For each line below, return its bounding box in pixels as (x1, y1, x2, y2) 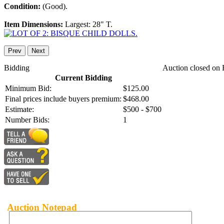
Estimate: (5, 105, 34, 114)
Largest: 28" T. (65, 20, 112, 29)
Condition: (4, 2, 42, 11)
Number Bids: (5, 115, 49, 124)
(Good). (42, 2, 67, 11)
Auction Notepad (7, 201, 77, 212)
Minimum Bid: (5, 84, 51, 93)
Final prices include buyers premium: (5, 94, 121, 103)
